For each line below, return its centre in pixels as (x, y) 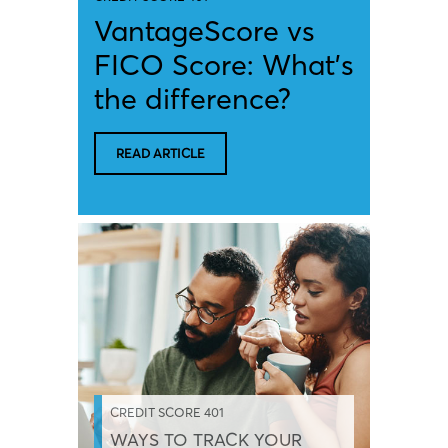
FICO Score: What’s (224, 64)
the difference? (192, 98)
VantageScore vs (204, 30)
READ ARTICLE (160, 152)
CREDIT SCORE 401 (167, 411)
